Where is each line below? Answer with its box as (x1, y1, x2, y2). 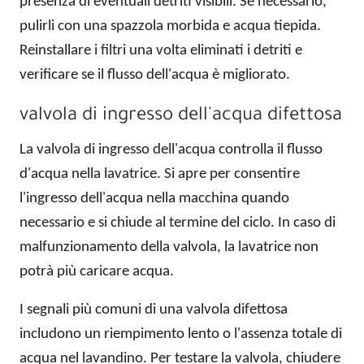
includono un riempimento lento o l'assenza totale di (19, 327, 342, 343)
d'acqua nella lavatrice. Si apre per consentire (19, 167, 300, 183)
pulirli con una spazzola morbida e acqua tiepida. (19, 19, 321, 35)
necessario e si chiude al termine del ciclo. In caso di (19, 215, 336, 232)
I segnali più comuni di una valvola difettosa (19, 302, 288, 318)
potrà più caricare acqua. (19, 264, 174, 280)
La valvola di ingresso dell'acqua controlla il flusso (19, 142, 323, 158)
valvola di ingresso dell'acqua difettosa (19, 106, 342, 128)
